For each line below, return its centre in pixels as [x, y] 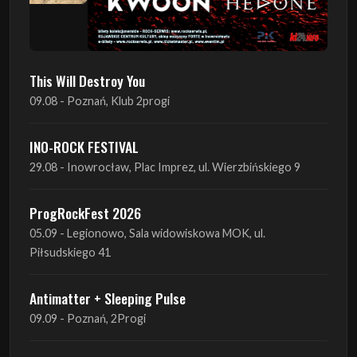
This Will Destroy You [87, 81]
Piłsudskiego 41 [70, 253]
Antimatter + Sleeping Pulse [108, 298]
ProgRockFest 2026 [85, 213]
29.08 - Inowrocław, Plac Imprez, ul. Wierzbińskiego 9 [165, 167]
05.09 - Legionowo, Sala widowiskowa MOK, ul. [147, 233]
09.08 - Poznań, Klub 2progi [100, 101]
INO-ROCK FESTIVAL [84, 147]
